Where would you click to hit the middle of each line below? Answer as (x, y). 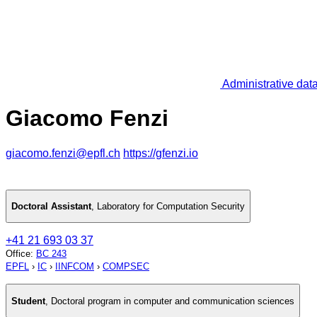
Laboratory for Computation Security (171, 207)
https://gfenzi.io (161, 153)
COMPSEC (126, 267)
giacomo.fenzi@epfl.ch (63, 153)
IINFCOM (75, 267)
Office (18, 254)
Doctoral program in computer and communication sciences (173, 301)
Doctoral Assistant (51, 207)
